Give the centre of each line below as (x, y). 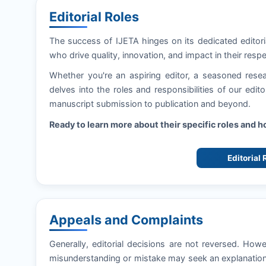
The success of (83, 40)
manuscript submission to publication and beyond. (150, 104)
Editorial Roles (94, 16)
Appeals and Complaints (126, 219)
